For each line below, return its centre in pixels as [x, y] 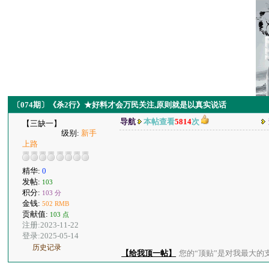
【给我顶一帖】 [149, 253]
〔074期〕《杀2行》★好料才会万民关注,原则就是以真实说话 [120, 105]
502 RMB [56, 203]
